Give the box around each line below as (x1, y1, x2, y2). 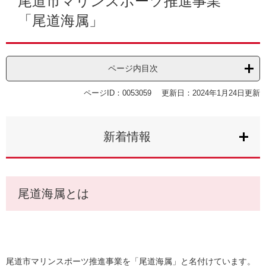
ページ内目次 (108, 64, 158, 74)
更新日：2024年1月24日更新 (161, 88, 260, 98)
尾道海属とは (18, 187, 89, 201)
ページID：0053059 (84, 88, 151, 98)
